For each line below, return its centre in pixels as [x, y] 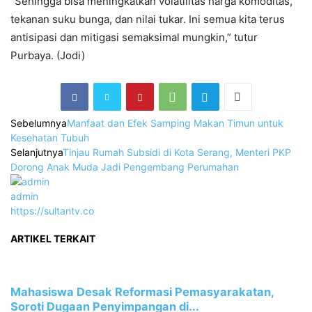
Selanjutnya [37, 153]
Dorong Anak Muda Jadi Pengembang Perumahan [125, 167]
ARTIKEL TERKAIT [53, 238]
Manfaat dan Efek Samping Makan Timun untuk [175, 123]
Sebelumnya [39, 123]
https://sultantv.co [52, 211]
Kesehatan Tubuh [50, 138]
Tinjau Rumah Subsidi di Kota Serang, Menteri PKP [177, 153]
